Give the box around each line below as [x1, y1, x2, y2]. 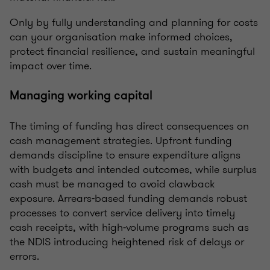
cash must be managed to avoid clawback [10, 176, 215, 192]
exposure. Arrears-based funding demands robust [10, 190, 247, 207]
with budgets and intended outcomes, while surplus [10, 162, 257, 178]
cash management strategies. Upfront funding [10, 133, 232, 149]
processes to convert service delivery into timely [10, 205, 235, 221]
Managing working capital [10, 87, 152, 104]
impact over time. [10, 58, 92, 74]
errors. [10, 248, 39, 265]
